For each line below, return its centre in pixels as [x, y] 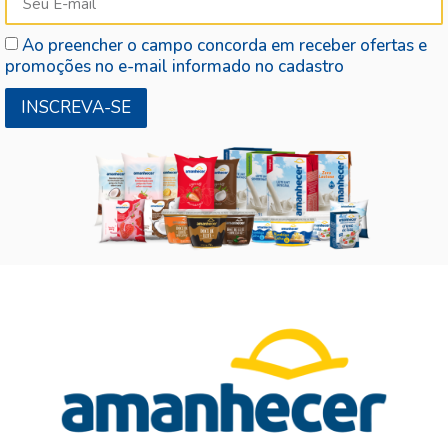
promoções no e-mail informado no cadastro [174, 66]
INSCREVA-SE [76, 107]
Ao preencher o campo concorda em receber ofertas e [224, 45]
